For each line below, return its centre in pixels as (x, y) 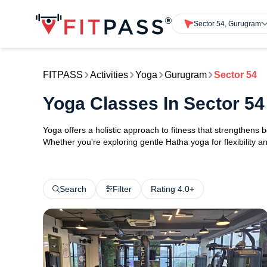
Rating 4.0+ (173, 189)
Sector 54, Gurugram (228, 24)
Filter (122, 189)
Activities (109, 75)
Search (73, 189)
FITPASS (63, 75)
